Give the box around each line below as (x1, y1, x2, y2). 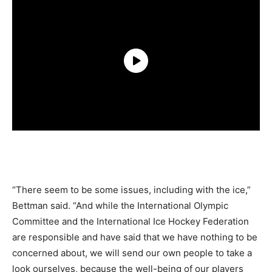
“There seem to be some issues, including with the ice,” (12, 183, 251, 195)
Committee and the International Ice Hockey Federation (12, 215, 249, 227)
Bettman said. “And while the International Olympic (12, 199, 228, 211)
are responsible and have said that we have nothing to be (12, 231, 257, 243)
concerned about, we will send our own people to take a (12, 246, 252, 259)
